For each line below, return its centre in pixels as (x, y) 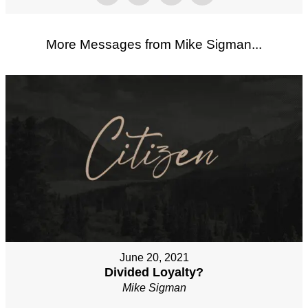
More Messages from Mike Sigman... (154, 44)
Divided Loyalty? (154, 272)
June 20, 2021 (154, 257)
